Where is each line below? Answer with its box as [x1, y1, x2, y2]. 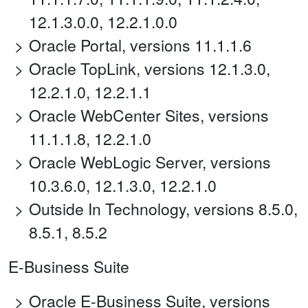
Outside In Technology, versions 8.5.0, [29, 197, 298, 221]
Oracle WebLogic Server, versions [29, 151, 271, 174]
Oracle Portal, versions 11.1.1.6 [29, 34, 252, 57]
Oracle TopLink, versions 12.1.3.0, [29, 57, 270, 80]
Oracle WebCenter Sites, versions [29, 104, 269, 127]
